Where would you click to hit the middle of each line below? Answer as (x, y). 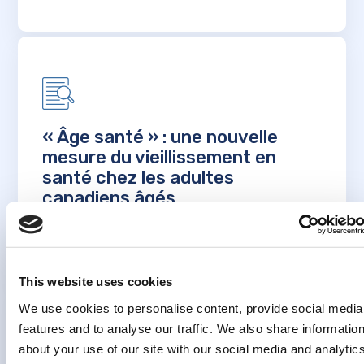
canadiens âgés (109, 198)
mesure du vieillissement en (160, 158)
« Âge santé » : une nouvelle (160, 137)
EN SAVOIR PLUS (102, 236)
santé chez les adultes (139, 178)
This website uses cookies (96, 281)
